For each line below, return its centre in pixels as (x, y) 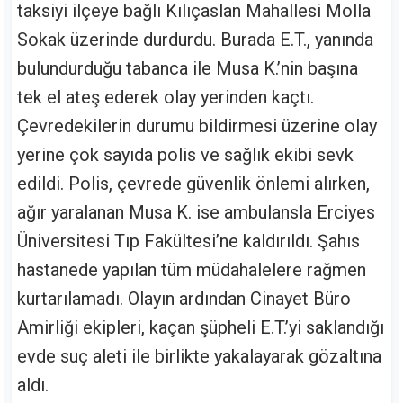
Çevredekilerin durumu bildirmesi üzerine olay (197, 126)
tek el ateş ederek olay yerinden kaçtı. (166, 98)
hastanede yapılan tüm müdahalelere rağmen (192, 270)
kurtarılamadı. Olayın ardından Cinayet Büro (184, 299)
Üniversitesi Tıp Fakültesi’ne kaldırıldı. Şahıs (188, 242)
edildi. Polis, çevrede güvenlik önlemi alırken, (193, 184)
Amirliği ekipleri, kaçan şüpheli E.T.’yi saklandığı (201, 328)
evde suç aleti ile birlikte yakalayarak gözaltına (199, 357)
